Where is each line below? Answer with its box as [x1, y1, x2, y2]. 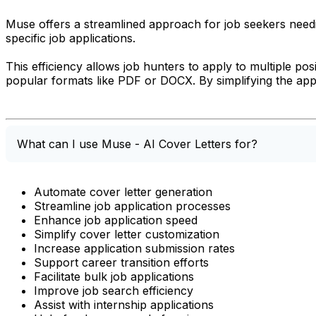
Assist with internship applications [34, 297, 214, 312]
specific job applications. [6, 30, 135, 45]
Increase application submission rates [34, 241, 235, 255]
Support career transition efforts [34, 255, 209, 269]
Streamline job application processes [34, 198, 231, 213]
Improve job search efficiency [34, 283, 193, 298]
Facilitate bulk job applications [34, 269, 194, 284]
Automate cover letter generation [34, 184, 212, 199]
